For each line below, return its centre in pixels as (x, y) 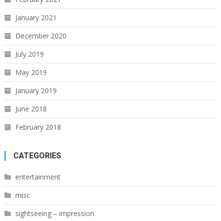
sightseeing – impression (55, 213)
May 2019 (31, 72)
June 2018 (31, 109)
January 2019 (36, 91)
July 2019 (29, 54)
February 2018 (38, 127)
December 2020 (41, 36)
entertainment (38, 177)
